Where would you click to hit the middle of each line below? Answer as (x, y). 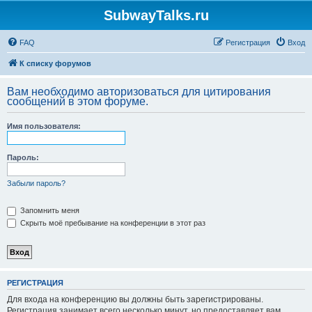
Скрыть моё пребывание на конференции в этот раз (112, 223)
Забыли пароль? (36, 183)
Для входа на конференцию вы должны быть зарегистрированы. (135, 299)
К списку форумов (55, 63)
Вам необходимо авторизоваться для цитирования (139, 92)
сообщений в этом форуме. (78, 101)
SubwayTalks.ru (156, 15)
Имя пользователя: (44, 126)
